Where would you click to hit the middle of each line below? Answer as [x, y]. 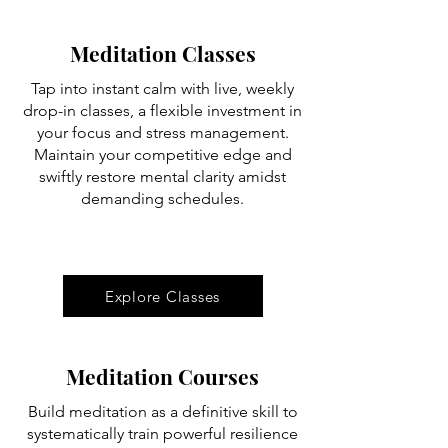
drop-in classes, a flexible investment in [162, 110]
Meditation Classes [162, 53]
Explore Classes [162, 296]
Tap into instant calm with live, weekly [162, 88]
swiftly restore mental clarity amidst [162, 176]
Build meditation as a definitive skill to [162, 411]
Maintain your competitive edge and [162, 154]
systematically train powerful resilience [162, 433]
